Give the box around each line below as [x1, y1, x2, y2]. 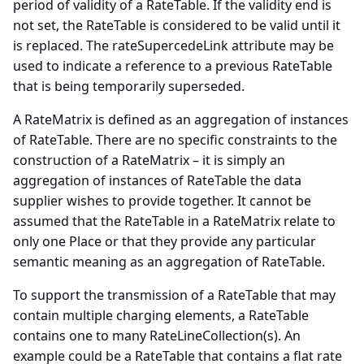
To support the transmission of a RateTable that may [13, 285, 336, 304]
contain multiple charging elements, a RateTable [13, 305, 309, 324]
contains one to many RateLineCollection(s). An [13, 326, 301, 344]
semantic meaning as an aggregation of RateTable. [13, 252, 325, 271]
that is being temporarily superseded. [13, 76, 245, 95]
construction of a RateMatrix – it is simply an [13, 150, 285, 169]
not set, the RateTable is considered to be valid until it [13, 15, 340, 34]
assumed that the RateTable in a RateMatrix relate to [13, 211, 336, 230]
